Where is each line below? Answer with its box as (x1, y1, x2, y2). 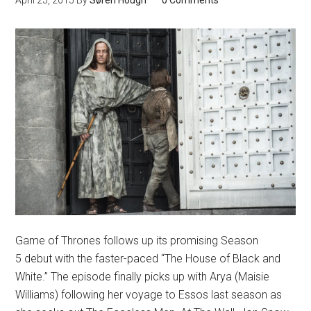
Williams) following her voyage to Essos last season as (15, 287, 283, 301)
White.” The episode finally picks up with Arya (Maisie (15, 269, 270, 283)
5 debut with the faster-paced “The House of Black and (15, 251, 281, 265)
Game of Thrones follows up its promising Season (15, 233, 259, 247)
